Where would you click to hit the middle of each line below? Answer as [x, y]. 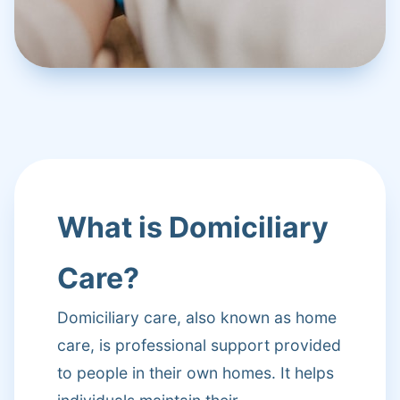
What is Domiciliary [193, 227]
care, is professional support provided [199, 345]
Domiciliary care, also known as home [197, 317]
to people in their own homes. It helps [196, 373]
